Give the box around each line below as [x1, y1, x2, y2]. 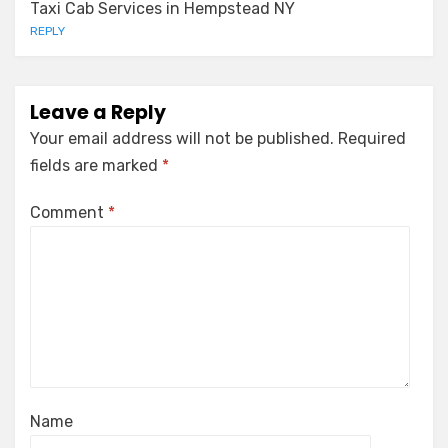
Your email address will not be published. [30, 128, 334, 148]
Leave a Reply [30, 98, 166, 126]
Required [338, 128, 406, 148]
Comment [30, 202, 108, 222]
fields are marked [30, 155, 162, 175]
